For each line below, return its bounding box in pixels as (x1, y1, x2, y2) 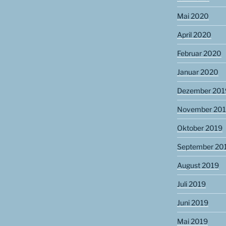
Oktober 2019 (177, 124, 222, 133)
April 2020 (177, 30, 211, 39)
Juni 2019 (177, 198, 208, 207)
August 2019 (177, 161, 219, 170)
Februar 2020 (177, 49, 221, 58)
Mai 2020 (177, 12, 209, 21)
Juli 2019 (177, 180, 206, 189)
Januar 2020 (177, 68, 218, 77)
